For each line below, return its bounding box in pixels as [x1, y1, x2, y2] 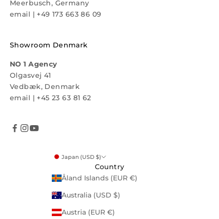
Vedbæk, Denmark [10, 82, 80, 91]
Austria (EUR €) [62, 207, 115, 217]
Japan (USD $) [62, 153, 101, 160]
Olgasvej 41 [10, 70, 51, 80]
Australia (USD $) [62, 190, 120, 199]
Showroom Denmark [10, 40, 88, 49]
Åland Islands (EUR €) [62, 173, 137, 182]
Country [94, 162, 125, 171]
